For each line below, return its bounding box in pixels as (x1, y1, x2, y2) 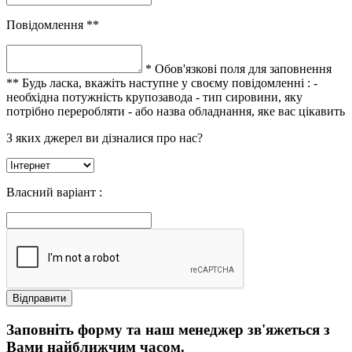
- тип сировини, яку (196, 90, 302, 104)
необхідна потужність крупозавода (6, 90, 196, 104)
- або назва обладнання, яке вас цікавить (128, 104, 345, 118)
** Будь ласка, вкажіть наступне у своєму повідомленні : (6, 75, 310, 90)
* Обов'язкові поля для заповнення (145, 61, 332, 75)
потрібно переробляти (6, 104, 128, 118)
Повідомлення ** (6, 17, 99, 31)
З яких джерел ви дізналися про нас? (6, 130, 203, 145)
